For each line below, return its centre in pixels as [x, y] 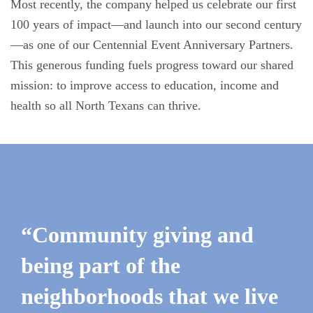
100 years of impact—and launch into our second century [156, 24]
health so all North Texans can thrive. [106, 105]
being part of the [101, 266]
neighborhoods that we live [150, 297]
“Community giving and [137, 235]
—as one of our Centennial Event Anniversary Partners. [152, 45]
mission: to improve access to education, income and [145, 85]
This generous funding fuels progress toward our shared [152, 65]
